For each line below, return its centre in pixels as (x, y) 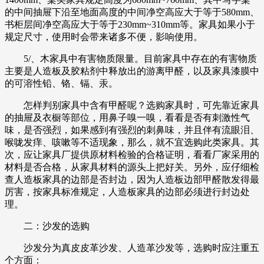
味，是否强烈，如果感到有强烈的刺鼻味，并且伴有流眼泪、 (132, 130)
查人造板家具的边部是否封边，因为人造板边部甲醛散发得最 (132, 179)
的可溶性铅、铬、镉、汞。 (61, 83)
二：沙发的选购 (47, 226)
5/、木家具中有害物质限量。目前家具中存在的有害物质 (131, 58)
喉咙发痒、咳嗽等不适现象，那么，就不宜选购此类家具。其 (132, 142)
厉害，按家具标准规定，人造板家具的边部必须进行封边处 (127, 192)
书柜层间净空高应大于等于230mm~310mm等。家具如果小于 (130, 24)
